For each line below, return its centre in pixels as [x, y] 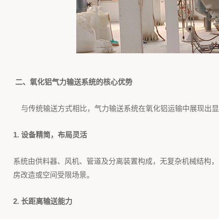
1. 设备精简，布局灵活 [51, 135]
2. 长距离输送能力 [44, 201]
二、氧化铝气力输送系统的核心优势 [74, 82]
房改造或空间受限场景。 [53, 175]
